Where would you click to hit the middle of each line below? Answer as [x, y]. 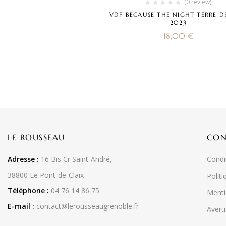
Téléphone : [28, 191]
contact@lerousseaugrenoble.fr [88, 206]
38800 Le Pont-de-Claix [46, 175]
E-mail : [21, 206]
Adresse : [23, 159]
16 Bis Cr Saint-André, [75, 159]
